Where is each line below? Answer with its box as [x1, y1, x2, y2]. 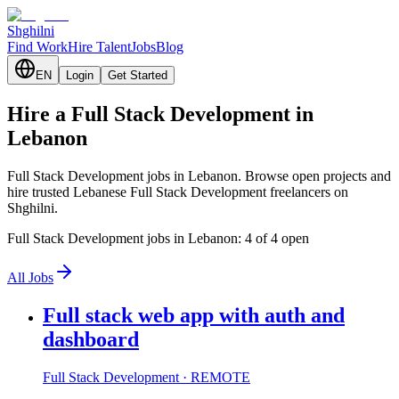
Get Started [108, 69, 167, 82]
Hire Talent [68, 39, 131, 54]
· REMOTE [179, 369, 250, 385]
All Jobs [7, 269, 53, 285]
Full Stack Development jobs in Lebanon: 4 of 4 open [7, 230, 309, 246]
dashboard [43, 327, 139, 351]
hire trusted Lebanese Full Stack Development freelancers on [7, 183, 348, 199]
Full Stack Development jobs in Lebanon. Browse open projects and [7, 167, 391, 183]
